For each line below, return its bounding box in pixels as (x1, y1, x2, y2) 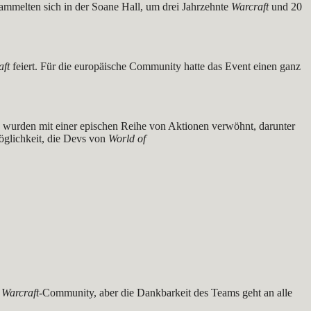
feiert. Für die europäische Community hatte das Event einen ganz (10, 60, 301, 72)
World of (106, 132, 146, 144)
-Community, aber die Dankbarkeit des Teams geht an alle (39, 286, 292, 299)
